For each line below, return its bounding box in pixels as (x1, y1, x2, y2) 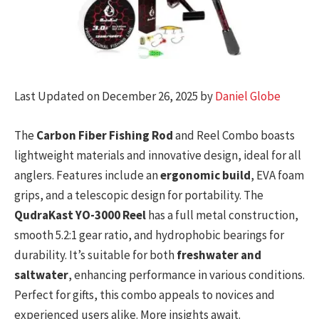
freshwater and (177, 246, 261, 263)
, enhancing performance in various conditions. (68, 266, 305, 283)
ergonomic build (160, 167, 251, 183)
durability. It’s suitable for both (14, 246, 177, 263)
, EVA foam (251, 167, 304, 183)
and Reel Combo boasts (173, 127, 295, 143)
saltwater (14, 266, 68, 283)
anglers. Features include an (14, 167, 160, 183)
